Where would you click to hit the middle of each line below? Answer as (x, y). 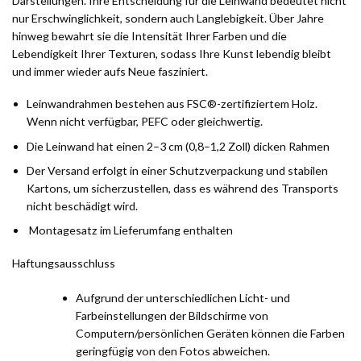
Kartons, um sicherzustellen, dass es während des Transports (183, 188)
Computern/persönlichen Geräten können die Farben (210, 333)
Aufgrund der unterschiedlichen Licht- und (183, 297)
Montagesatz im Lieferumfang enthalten (130, 230)
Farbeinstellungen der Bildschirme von (172, 315)
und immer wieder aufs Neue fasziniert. (110, 71)
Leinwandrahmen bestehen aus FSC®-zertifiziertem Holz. (172, 104)
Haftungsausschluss (64, 263)
